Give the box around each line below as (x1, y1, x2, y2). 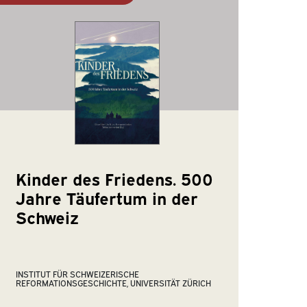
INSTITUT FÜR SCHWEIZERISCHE (16, 268, 140, 280)
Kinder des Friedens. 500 (16, 167, 214, 189)
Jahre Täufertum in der (16, 186, 199, 208)
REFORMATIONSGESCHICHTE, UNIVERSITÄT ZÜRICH (16, 277, 212, 289)
